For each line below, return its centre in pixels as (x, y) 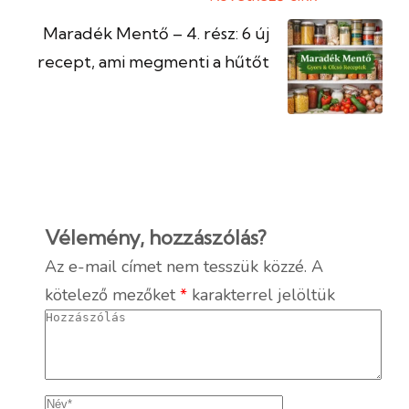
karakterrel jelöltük (261, 294)
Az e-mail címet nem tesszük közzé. (176, 266)
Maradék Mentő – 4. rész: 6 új (156, 33)
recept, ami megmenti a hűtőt (153, 61)
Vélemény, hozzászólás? (156, 237)
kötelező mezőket (112, 294)
